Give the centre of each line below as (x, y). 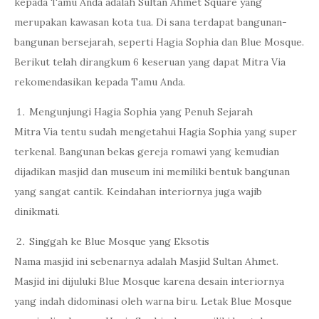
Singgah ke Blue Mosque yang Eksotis (119, 241)
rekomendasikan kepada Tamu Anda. (100, 82)
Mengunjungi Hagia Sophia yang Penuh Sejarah (141, 112)
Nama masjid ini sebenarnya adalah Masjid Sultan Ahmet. (146, 261)
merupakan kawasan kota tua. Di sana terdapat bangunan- (151, 22)
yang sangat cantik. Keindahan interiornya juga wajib (138, 192)
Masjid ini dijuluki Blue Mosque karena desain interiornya (149, 281)
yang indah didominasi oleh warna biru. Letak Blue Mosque (153, 301)
